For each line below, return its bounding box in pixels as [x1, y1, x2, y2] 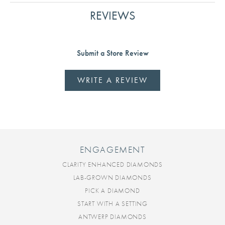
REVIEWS [90, 8, 135, 24]
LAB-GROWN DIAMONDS [73, 173, 152, 182]
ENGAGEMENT [79, 144, 146, 156]
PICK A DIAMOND [85, 186, 140, 195]
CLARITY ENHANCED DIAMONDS [62, 160, 163, 169]
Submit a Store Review [76, 48, 149, 59]
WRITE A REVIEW [77, 75, 148, 86]
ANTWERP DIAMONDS [78, 212, 147, 221]
